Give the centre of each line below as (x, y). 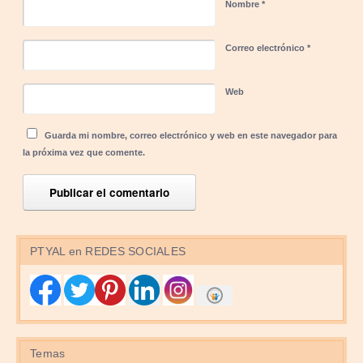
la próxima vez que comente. (84, 152)
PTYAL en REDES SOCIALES (108, 251)
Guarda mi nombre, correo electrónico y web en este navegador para (191, 135)
